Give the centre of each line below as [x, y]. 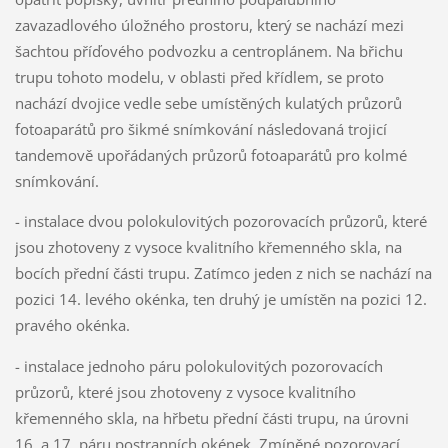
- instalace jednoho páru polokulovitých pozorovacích [198, 366]
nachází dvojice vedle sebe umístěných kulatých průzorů [208, 102]
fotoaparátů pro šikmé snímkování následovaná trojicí [200, 128]
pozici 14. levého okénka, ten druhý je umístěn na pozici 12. [220, 299]
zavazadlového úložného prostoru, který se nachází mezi [209, 24]
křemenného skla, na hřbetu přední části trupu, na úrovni [211, 418]
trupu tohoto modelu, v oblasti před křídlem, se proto [199, 76]
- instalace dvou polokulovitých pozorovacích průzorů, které [220, 221]
